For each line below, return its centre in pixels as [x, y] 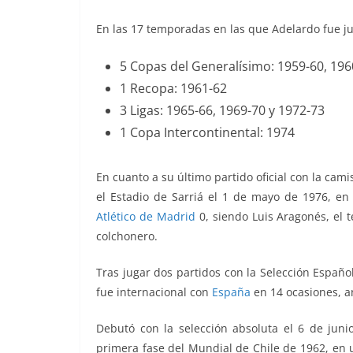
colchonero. [127, 236]
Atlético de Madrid [146, 217]
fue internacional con [154, 292]
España [231, 292]
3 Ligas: [143, 111]
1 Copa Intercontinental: [193, 133]
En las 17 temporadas [155, 29]
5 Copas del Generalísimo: [199, 67]
